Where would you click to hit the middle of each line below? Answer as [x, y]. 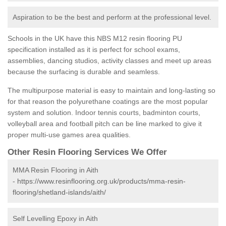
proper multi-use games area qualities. [69, 135]
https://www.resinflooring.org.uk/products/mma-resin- [101, 181]
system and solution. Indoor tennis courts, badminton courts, [104, 113]
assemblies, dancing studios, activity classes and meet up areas [109, 61]
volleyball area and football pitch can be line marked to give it [105, 124]
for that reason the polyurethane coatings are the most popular [108, 102]
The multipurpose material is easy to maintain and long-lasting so [111, 91]
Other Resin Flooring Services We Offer [87, 152]
